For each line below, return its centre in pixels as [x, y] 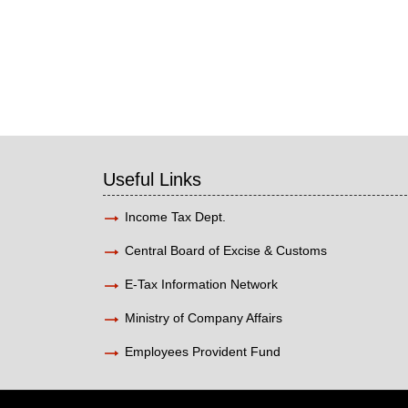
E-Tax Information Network [202, 285]
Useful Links [153, 180]
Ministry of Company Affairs [204, 318]
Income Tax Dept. [176, 217]
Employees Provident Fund [203, 352]
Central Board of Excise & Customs [226, 251]
